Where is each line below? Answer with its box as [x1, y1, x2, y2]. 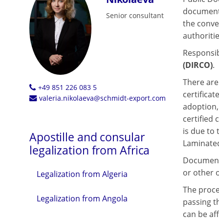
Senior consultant [106, 11, 164, 20]
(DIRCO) [182, 60, 213, 70]
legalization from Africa [29, 142, 150, 158]
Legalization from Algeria [37, 169, 128, 180]
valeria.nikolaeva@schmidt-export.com [39, 93, 166, 103]
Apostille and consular [29, 129, 145, 145]
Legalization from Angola [37, 193, 128, 204]
